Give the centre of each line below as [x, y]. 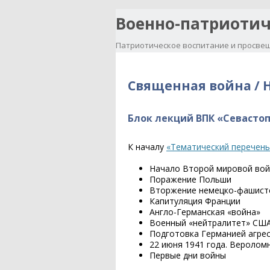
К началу [147, 147]
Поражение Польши [190, 180]
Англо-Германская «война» [205, 212]
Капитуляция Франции [195, 201]
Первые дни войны [188, 256]
